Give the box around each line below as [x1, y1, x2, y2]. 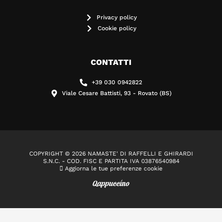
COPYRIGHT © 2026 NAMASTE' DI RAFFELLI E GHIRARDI [29, 150, 193, 158]
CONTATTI [91, 57, 131, 67]
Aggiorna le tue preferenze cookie [63, 165, 163, 172]
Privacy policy [97, 14, 137, 21]
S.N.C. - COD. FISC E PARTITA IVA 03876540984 [43, 158, 179, 165]
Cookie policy [97, 25, 136, 32]
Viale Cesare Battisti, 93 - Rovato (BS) [62, 90, 172, 97]
